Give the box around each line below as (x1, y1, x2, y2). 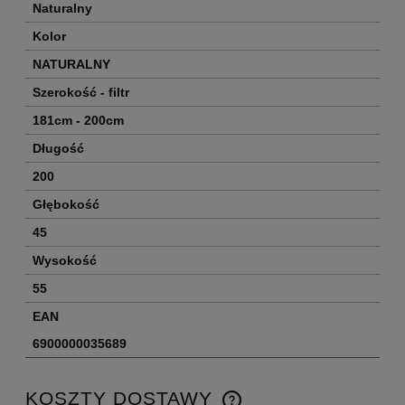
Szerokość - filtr (33, 85, 129, 100)
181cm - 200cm (33, 113, 124, 128)
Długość (33, 141, 84, 156)
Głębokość (33, 197, 99, 212)
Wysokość (33, 253, 97, 268)
